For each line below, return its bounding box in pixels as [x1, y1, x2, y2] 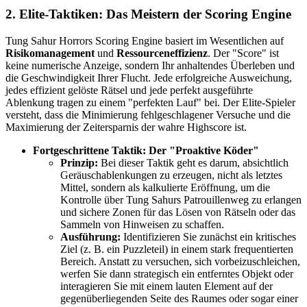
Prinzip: [60, 156, 98, 169]
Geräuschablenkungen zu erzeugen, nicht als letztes [60, 169, 282, 181]
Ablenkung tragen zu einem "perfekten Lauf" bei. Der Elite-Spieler [5, 96, 295, 108]
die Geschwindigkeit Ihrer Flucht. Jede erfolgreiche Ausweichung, [5, 71, 292, 84]
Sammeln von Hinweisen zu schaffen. [60, 218, 224, 230]
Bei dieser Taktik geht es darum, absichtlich [98, 156, 288, 169]
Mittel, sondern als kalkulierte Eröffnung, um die [60, 181, 270, 193]
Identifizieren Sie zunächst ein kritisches [121, 230, 296, 243]
